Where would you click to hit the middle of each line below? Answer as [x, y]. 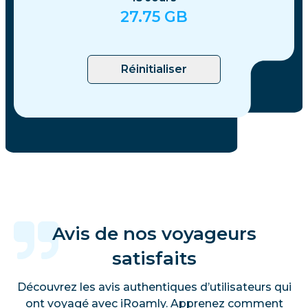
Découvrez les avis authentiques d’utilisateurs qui [154, 287]
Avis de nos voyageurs [154, 233]
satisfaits [154, 258]
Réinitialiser [154, 69]
